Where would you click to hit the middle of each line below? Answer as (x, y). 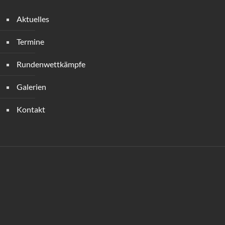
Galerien (31, 87)
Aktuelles (33, 19)
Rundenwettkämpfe (51, 64)
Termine (30, 41)
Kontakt (31, 109)
